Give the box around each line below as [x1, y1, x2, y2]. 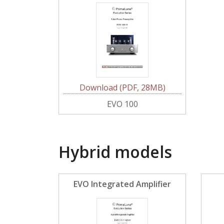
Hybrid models [58, 141, 172, 162]
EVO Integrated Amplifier [73, 178, 171, 189]
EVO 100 [106, 98, 138, 109]
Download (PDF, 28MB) [79, 82, 165, 93]
